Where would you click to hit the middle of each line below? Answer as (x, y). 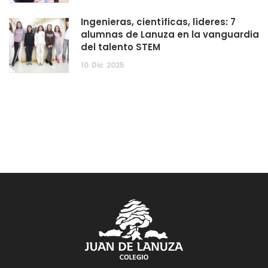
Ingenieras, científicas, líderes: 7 (158, 22)
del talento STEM (121, 47)
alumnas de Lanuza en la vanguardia (170, 35)
